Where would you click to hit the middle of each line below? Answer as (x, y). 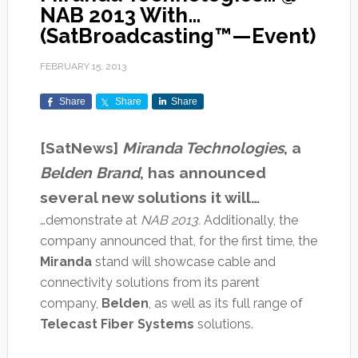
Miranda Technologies (203, 148)
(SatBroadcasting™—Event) (177, 36)
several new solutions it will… (149, 198)
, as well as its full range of (225, 304)
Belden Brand (89, 173)
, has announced (203, 173)
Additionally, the (249, 221)
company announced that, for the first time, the (178, 241)
